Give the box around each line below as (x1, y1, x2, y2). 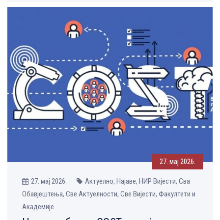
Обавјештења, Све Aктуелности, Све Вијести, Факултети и (22, 189, 195, 198)
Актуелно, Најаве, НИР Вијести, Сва (85, 176, 190, 186)
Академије (22, 202, 54, 211)
